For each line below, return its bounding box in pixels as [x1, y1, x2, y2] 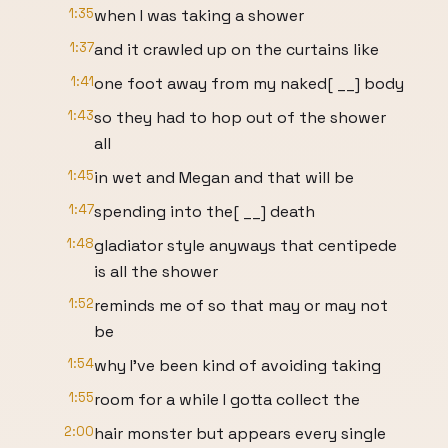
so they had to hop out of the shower [94, 107, 386, 128]
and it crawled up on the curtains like [94, 39, 379, 60]
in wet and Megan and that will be [94, 167, 354, 188]
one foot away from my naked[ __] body [94, 73, 404, 94]
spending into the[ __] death [94, 201, 315, 222]
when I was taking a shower [94, 5, 304, 26]
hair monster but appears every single [94, 423, 386, 444]
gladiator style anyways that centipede [94, 235, 397, 256]
